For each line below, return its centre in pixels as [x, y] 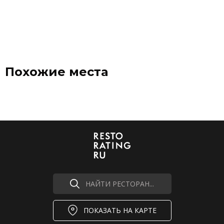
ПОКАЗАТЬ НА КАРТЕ [120, 210]
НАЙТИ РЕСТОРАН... [120, 184]
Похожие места [56, 72]
